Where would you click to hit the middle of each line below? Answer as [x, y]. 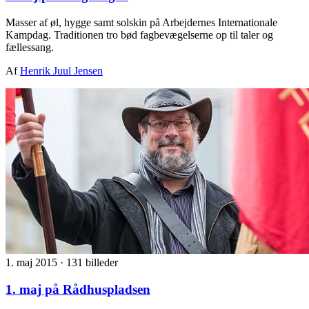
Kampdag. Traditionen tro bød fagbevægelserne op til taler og [139, 35]
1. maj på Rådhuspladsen [78, 289]
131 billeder [92, 263]
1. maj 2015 [33, 263]
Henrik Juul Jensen [61, 71]
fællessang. [30, 48]
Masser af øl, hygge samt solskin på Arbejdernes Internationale [141, 23]
